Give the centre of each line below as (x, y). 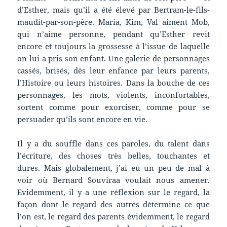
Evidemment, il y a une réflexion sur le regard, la (113, 192)
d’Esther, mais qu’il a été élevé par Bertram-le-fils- (113, 9)
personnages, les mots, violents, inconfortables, (113, 94)
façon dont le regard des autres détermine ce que (113, 204)
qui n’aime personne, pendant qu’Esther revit (113, 34)
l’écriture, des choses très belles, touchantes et (113, 155)
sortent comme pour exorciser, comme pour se (113, 107)
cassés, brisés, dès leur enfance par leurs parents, (113, 70)
